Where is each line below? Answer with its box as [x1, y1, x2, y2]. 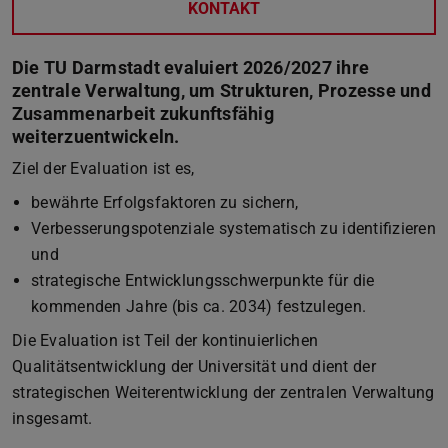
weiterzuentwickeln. [12, 125, 180, 147]
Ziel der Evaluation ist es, [12, 158, 195, 178]
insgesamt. [12, 408, 93, 428]
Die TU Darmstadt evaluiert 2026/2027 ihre [12, 56, 370, 78]
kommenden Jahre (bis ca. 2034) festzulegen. [31, 296, 367, 316]
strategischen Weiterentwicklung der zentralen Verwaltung [12, 382, 435, 402]
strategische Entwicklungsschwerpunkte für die [31, 270, 375, 290]
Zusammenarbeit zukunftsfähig [12, 102, 274, 124]
